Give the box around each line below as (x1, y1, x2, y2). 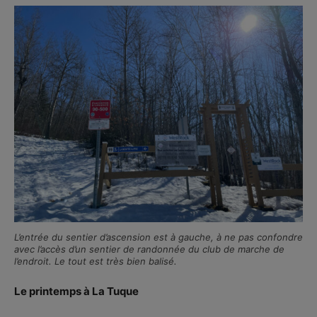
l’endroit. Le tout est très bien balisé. (14, 255, 177, 267)
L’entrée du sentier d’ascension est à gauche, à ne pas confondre (14, 231, 303, 243)
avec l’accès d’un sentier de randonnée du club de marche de (14, 243, 284, 255)
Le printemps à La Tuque (14, 284, 139, 298)
